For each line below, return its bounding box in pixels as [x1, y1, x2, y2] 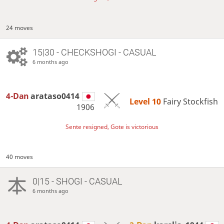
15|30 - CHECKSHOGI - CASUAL [32, 47, 156, 58]
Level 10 [129, 96, 163, 107]
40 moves [6, 152, 33, 161]
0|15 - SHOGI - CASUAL [32, 176, 122, 187]
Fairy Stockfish [162, 96, 218, 107]
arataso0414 [30, 90, 80, 102]
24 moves [6, 23, 33, 32]
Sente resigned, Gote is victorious [65, 122, 158, 131]
